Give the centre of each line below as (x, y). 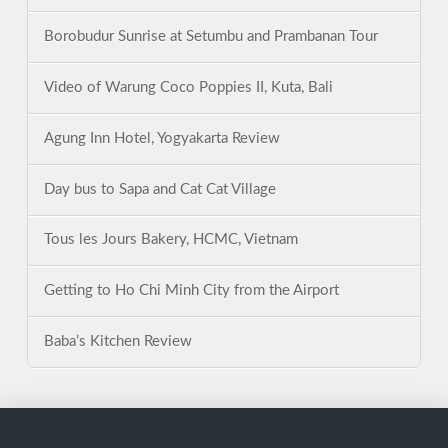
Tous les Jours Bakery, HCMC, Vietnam (170, 240)
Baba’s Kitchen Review (117, 342)
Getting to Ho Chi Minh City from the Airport (191, 291)
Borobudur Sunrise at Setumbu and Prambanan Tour (210, 37)
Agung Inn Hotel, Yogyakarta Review (161, 138)
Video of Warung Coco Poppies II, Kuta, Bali (188, 87)
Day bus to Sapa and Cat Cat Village (159, 189)
